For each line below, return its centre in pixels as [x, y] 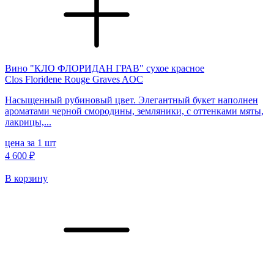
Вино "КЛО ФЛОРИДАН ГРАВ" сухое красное [105, 68]
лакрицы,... [28, 122]
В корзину [26, 178]
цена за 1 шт [31, 143]
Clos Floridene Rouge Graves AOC [74, 79]
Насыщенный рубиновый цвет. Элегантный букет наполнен [131, 100]
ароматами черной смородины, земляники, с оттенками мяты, [134, 111]
